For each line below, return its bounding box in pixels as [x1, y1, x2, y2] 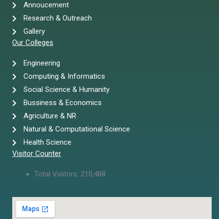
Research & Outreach [23, 14, 92, 23]
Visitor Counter [12, 149, 61, 158]
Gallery [23, 27, 45, 36]
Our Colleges [12, 38, 53, 47]
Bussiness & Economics [23, 98, 102, 108]
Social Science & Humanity [23, 85, 109, 94]
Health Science [23, 138, 71, 147]
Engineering [23, 59, 60, 68]
